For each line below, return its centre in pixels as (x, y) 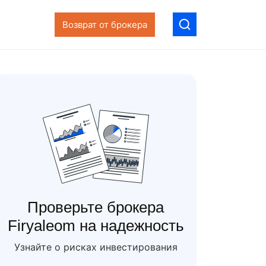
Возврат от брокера (105, 24)
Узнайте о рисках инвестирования (96, 247)
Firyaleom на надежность (96, 226)
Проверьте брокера (96, 207)
